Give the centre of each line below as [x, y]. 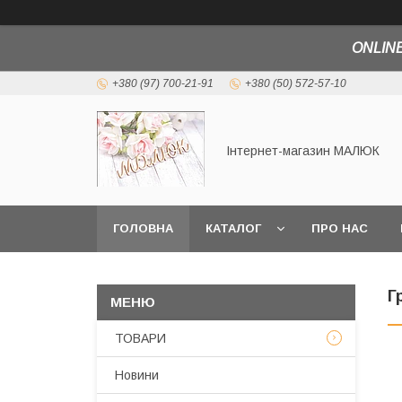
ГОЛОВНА [143, 228]
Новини [137, 375]
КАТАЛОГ [233, 228]
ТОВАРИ [140, 338]
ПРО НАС [340, 228]
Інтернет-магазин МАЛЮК [303, 150]
